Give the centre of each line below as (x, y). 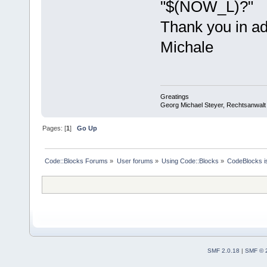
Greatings (174, 96)
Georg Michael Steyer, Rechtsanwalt (213, 105)
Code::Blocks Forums (77, 161)
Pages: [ (55, 128)
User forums (135, 161)
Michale (187, 47)
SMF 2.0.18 (223, 250)
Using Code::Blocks (190, 161)
